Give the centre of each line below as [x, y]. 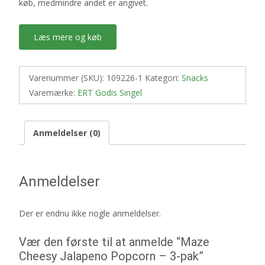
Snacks [195, 77]
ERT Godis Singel [110, 92]
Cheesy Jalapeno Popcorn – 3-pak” [111, 256]
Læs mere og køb [68, 37]
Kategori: [163, 77]
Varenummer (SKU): [68, 77]
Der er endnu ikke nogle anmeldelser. [90, 214]
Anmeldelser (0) [67, 132]
